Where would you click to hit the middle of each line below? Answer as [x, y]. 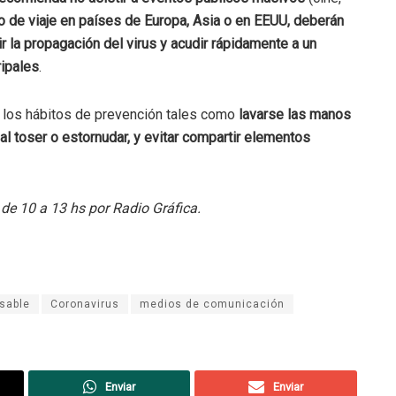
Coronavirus [85, 305]
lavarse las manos [295, 115]
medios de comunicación [212, 305]
